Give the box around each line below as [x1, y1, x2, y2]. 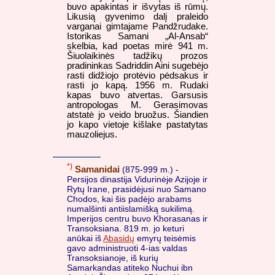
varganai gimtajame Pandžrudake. [67, 21, 208, 31]
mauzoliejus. [67, 129, 117, 139]
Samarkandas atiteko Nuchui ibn [67, 262, 193, 273]
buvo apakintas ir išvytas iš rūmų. [67, 1, 208, 12]
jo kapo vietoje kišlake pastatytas [67, 119, 208, 130]
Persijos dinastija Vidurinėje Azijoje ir [67, 174, 207, 184]
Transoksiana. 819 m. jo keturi [67, 223, 184, 233]
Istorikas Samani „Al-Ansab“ [67, 31, 208, 41]
